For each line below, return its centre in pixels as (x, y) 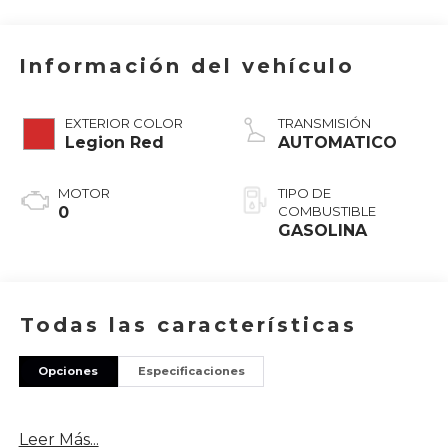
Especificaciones (191, 370)
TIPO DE (304, 193)
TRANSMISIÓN (324, 123)
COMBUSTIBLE (327, 211)
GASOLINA (322, 231)
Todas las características (188, 324)
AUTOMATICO (337, 143)
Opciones (68, 370)
